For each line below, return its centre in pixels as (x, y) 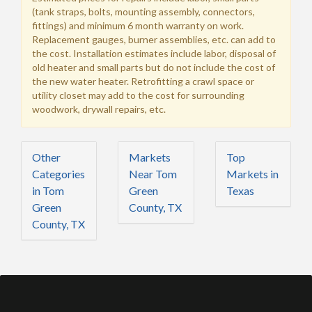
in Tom (48, 190)
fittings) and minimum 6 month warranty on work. (138, 25)
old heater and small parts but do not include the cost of (154, 67)
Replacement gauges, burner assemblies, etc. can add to (154, 39)
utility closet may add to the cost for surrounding (138, 95)
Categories (58, 173)
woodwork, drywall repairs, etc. (99, 109)
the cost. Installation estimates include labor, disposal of (154, 53)
